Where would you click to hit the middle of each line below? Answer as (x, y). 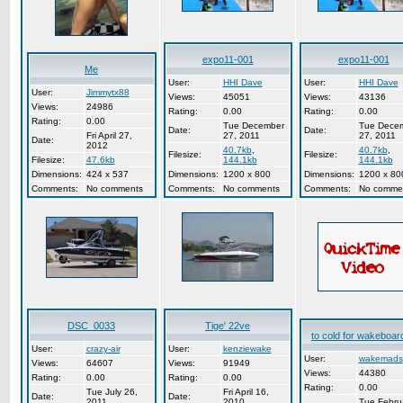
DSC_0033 (91, 326)
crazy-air (103, 349)
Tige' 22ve (228, 326)
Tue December (253, 125)
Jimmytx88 (107, 92)
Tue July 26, (112, 392)
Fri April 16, (246, 392)
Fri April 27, (109, 135)
